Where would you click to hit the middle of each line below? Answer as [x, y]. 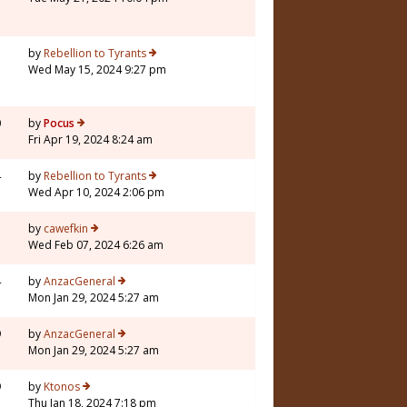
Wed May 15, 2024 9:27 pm [97, 70]
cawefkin [66, 229]
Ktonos [62, 387]
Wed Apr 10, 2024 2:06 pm [96, 193]
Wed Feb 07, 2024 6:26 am [96, 245]
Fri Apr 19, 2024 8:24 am [90, 140]
